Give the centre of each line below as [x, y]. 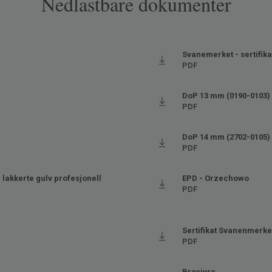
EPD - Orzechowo [216, 178]
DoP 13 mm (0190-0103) [226, 96]
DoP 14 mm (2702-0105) [226, 137]
